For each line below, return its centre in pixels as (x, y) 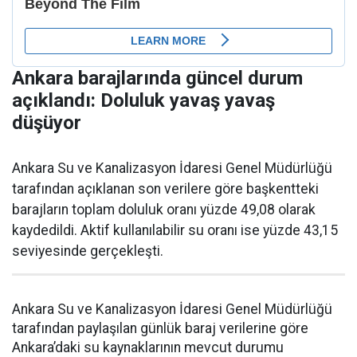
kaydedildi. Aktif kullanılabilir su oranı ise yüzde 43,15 (175, 231)
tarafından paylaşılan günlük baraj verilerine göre (160, 329)
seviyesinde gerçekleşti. (88, 251)
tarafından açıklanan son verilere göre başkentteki (165, 189)
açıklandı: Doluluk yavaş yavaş (143, 101)
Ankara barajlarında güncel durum (157, 78)
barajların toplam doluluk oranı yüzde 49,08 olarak (164, 210)
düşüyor (47, 123)
